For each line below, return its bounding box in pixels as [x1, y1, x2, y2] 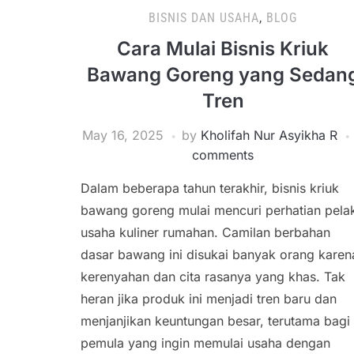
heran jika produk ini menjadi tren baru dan [81, 291, 337, 307]
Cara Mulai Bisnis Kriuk [117, 37, 329, 61]
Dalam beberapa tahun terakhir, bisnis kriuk [81, 180, 339, 197]
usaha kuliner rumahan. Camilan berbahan [81, 224, 330, 241]
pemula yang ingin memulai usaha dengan [81, 335, 330, 352]
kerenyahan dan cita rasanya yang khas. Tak [81, 269, 345, 285]
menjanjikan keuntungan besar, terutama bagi [81, 313, 350, 330]
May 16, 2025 [82, 127, 164, 144]
